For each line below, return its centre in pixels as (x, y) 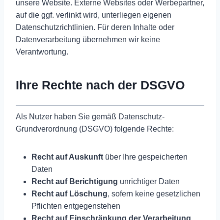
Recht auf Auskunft (67, 157)
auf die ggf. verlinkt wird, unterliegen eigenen (94, 15)
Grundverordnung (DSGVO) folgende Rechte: (95, 129)
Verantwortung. (42, 52)
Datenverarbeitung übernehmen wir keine (88, 39)
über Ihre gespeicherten (145, 157)
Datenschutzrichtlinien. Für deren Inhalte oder (95, 27)
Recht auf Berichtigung (75, 181)
